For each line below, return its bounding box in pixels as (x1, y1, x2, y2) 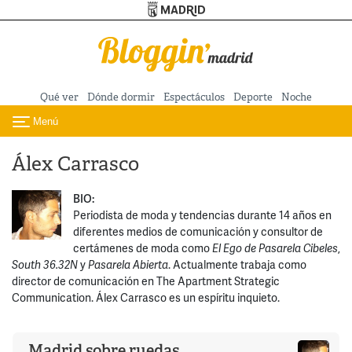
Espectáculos (163, 90, 225, 104)
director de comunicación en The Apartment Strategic (12, 273, 280, 289)
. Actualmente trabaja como (168, 257, 306, 273)
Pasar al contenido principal (9, 9, 167, 28)
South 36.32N (12, 257, 78, 273)
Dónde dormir (87, 90, 155, 104)
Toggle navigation (20, 125, 101, 136)
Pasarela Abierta (88, 257, 168, 273)
